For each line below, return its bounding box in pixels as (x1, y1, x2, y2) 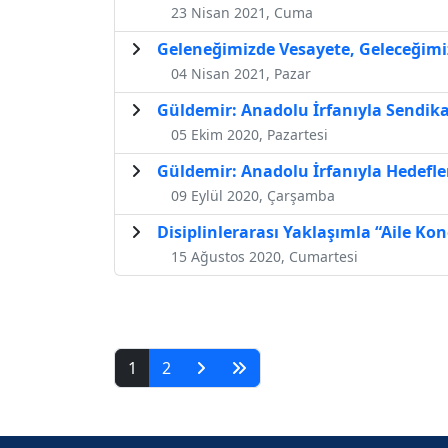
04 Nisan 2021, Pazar (171, 63, 311, 83)
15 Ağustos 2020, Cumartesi (171, 246, 358, 266)
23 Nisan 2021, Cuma (171, 2, 313, 22)
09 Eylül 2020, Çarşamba (171, 185, 335, 205)
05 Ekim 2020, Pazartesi (171, 124, 328, 144)
